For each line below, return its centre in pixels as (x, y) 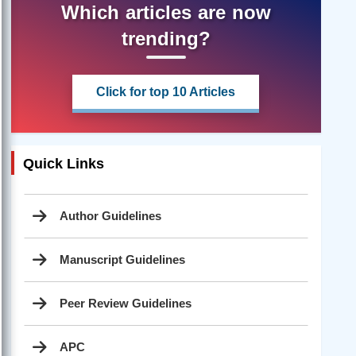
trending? (166, 39)
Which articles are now (166, 13)
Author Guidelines (110, 215)
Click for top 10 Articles (166, 92)
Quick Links (64, 164)
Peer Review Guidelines (126, 303)
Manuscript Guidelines (122, 259)
